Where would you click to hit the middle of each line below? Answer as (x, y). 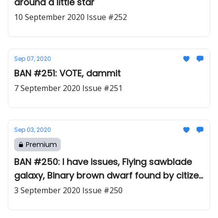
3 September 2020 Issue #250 (102, 190)
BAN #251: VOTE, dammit (67, 73)
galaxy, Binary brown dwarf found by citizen (109, 175)
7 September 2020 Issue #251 (102, 88)
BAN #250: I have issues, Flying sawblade (103, 162)
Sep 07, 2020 (33, 59)
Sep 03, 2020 (33, 130)
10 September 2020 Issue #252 (107, 17)
